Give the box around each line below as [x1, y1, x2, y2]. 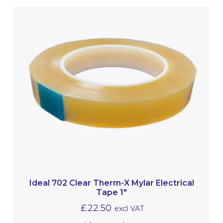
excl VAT [114, 204, 144, 213]
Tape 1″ [96, 187, 127, 197]
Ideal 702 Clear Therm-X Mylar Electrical [29, 178, 194, 188]
